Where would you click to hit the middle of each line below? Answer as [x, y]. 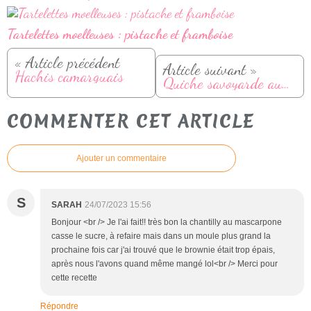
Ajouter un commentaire [121, 159]
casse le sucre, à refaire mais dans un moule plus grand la [161, 236]
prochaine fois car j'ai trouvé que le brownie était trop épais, [163, 250]
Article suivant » [210, 69]
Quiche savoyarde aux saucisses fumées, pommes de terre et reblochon [286, 83]
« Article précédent [67, 62]
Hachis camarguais [69, 76]
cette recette [74, 278]
